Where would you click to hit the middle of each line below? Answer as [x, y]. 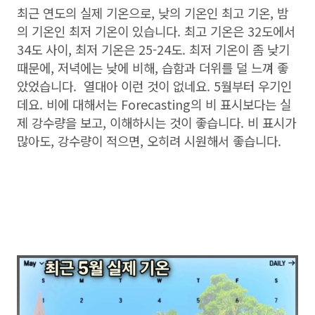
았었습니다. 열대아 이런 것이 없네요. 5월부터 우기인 [154, 86]
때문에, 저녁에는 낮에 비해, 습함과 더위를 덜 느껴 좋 [153, 67]
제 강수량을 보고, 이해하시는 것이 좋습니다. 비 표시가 [156, 122]
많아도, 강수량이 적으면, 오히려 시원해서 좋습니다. [151, 141]
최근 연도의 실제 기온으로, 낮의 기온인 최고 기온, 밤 [153, 13]
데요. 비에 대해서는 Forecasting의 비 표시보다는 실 [154, 104]
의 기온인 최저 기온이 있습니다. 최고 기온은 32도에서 [156, 31]
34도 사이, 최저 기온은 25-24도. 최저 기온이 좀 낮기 [153, 49]
